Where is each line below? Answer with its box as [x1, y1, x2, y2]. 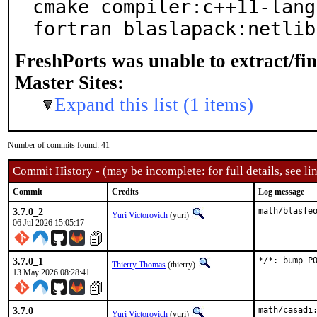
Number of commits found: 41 [8, 140, 110, 150]
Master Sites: [15, 72, 124, 93]
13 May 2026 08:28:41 [13, 267, 90, 277]
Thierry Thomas [112, 260, 166, 270]
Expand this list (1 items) [54, 94, 253, 115]
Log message [258, 187, 304, 197]
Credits [112, 187, 139, 197]
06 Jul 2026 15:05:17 [13, 218, 84, 228]
